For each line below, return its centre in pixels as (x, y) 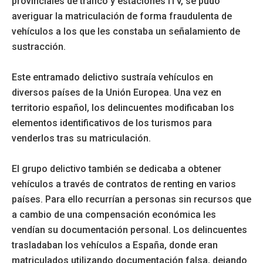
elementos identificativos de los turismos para (112, 123)
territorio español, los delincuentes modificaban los (123, 108)
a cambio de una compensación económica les (114, 215)
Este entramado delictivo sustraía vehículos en (112, 77)
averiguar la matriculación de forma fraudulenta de (122, 16)
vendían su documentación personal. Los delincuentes (129, 230)
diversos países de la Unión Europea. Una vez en (117, 93)
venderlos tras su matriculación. (81, 139)
